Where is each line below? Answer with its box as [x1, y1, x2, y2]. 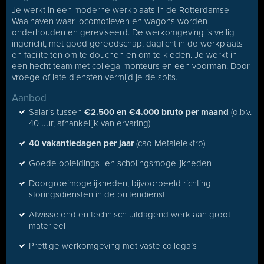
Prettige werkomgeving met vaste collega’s [29, 240, 197, 251]
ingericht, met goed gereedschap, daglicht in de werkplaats [12, 38, 243, 49]
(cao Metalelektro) [134, 138, 205, 148]
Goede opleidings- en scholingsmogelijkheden [29, 158, 212, 169]
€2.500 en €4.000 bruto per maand [84, 107, 229, 117]
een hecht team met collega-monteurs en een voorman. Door [12, 61, 250, 71]
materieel [29, 220, 65, 231]
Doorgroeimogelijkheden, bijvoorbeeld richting [29, 178, 211, 189]
